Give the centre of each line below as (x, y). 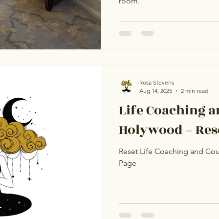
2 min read (195, 91)
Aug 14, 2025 (156, 91)
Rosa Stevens (157, 82)
